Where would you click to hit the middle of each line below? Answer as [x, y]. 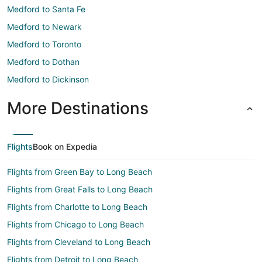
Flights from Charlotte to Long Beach [77, 207]
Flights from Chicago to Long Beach [75, 224]
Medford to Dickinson [48, 79]
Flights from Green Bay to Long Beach [80, 172]
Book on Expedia [65, 146]
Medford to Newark [44, 27]
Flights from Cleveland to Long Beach [79, 242]
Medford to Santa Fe [46, 9]
